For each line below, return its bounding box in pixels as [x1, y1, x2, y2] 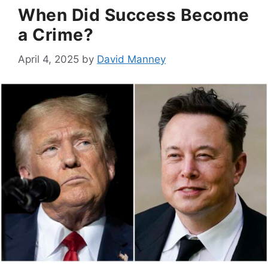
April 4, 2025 [18, 53, 79, 65]
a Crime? [18, 25, 93, 45]
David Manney [97, 53, 166, 65]
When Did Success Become [18, 5, 249, 26]
